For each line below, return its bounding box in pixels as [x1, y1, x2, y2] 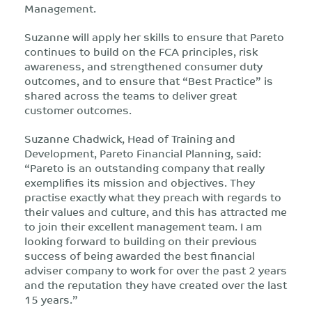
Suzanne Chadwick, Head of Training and [24, 129, 235, 148]
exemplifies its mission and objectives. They [24, 173, 255, 192]
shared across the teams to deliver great [24, 86, 237, 104]
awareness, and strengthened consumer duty [24, 56, 263, 75]
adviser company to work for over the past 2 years [24, 260, 287, 279]
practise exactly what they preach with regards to [24, 187, 281, 206]
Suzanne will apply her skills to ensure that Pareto [24, 27, 284, 46]
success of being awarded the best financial [24, 246, 255, 265]
